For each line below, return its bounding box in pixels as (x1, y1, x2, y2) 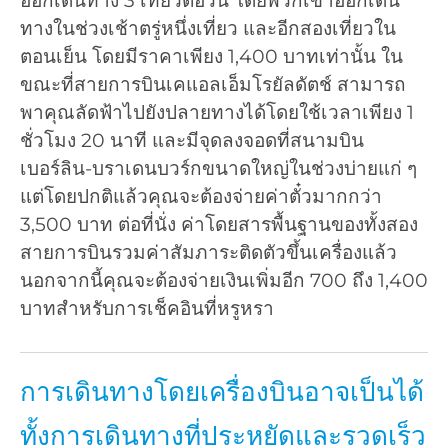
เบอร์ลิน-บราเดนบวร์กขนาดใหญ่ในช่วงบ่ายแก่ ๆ (20, 157, 417, 180)
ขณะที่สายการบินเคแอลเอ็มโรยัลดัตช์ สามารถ (20, 73, 406, 96)
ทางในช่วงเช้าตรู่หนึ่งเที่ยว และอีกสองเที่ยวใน (20, 17, 396, 40)
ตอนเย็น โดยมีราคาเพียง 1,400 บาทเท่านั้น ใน (20, 45, 403, 68)
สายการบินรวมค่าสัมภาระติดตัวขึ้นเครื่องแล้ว (20, 241, 397, 264)
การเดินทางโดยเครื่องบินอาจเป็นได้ (20, 376, 424, 409)
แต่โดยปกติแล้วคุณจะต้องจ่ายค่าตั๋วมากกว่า (20, 185, 382, 208)
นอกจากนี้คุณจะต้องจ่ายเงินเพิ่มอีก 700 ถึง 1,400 (20, 269, 428, 292)
